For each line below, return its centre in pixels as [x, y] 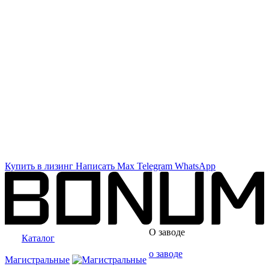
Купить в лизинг [39, 166]
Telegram [155, 166]
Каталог [38, 238]
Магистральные [37, 259]
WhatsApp [195, 166]
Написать [95, 166]
